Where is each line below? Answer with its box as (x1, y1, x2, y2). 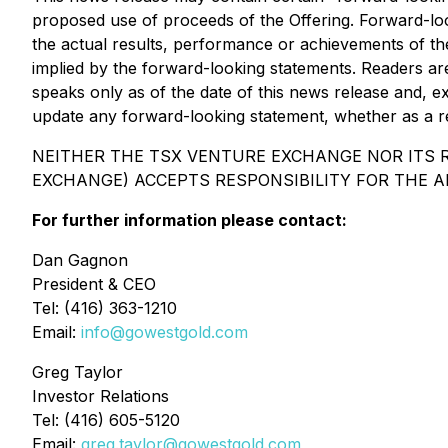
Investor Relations (32, 386, 169, 406)
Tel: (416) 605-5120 (32, 410, 180, 430)
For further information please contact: (32, 210, 347, 230)
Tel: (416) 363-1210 (32, 298, 177, 318)
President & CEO (32, 274, 156, 294)
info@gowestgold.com (81, 322, 248, 342)
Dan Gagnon (32, 250, 128, 270)
